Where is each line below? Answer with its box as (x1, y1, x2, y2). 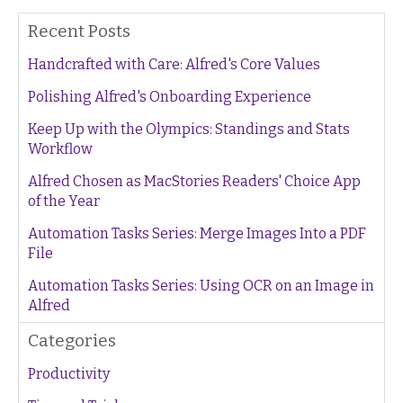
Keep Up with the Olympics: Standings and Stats (28, 121, 350, 138)
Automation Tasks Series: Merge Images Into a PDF (28, 225, 366, 242)
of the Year (28, 193, 100, 210)
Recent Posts (28, 21, 130, 41)
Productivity (28, 365, 110, 382)
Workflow (28, 140, 93, 157)
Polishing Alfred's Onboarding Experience (28, 88, 311, 105)
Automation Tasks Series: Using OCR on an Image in (28, 277, 374, 294)
